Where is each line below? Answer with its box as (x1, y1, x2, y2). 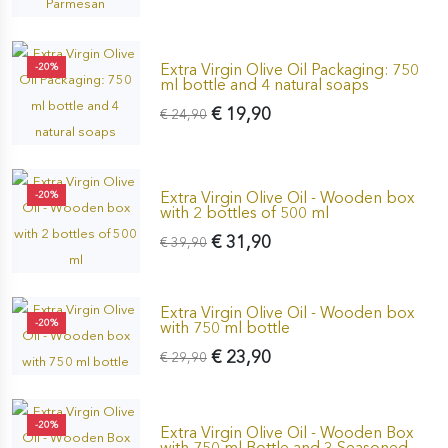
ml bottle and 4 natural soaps (159, 74, 369, 94)
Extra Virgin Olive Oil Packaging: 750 (159, 59, 419, 79)
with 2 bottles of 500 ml (159, 202, 329, 222)
